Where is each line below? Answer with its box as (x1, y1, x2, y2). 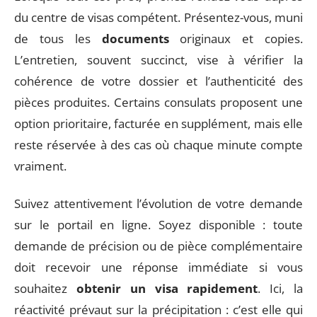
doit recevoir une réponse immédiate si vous (14, 258, 303, 275)
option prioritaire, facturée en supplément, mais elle (14, 115, 303, 132)
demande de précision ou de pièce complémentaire (14, 237, 303, 254)
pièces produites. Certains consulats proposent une (14, 94, 303, 110)
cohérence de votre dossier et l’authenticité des (14, 73, 303, 89)
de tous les (14, 30, 102, 47)
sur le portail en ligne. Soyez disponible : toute (14, 216, 303, 233)
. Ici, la (258, 279, 304, 296)
